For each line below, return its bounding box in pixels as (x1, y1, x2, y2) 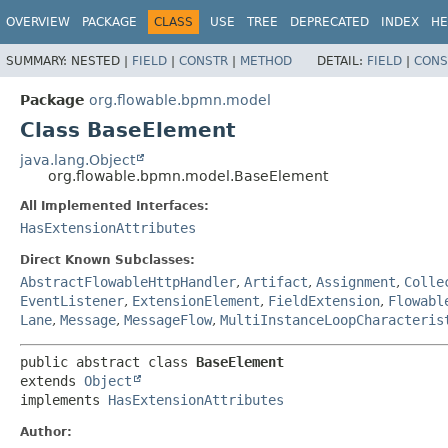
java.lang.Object (20, 151, 135, 168)
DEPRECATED (290, 15, 369, 29)
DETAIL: (317, 53, 367, 68)
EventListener (20, 292, 124, 309)
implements (20, 391, 108, 408)
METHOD (240, 53, 292, 68)
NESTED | (71, 53, 132, 68)
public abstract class (20, 353, 196, 370)
